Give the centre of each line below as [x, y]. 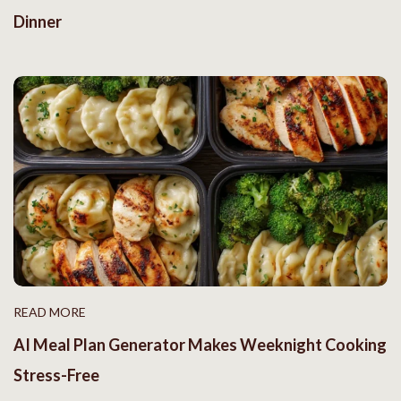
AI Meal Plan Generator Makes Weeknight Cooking [200, 345]
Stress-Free [56, 375]
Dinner [38, 22]
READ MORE [50, 312]
